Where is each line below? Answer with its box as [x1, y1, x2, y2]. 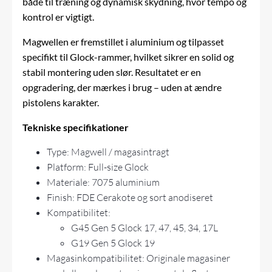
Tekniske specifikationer [22, 121, 129, 134]
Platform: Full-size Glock [47, 161, 149, 174]
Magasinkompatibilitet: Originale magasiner [47, 252, 231, 265]
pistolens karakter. [22, 97, 100, 109]
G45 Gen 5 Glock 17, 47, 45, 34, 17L [71, 222, 219, 234]
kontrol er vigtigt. [22, 11, 95, 23]
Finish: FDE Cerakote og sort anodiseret [47, 191, 214, 204]
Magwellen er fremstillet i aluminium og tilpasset [22, 36, 225, 48]
